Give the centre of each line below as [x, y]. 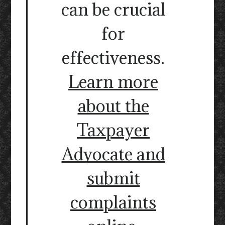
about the [113, 106]
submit [113, 178]
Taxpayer [113, 130]
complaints [113, 202]
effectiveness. [113, 58]
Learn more [113, 82]
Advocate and [113, 154]
